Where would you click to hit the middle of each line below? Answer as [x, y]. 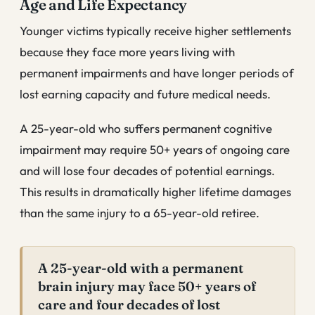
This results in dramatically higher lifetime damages [155, 192]
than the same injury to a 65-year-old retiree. [140, 213]
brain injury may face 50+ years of [147, 287]
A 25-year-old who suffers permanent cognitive [146, 129]
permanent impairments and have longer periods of [157, 72]
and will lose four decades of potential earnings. [147, 171]
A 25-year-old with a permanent [141, 269]
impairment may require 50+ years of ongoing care [155, 150]
